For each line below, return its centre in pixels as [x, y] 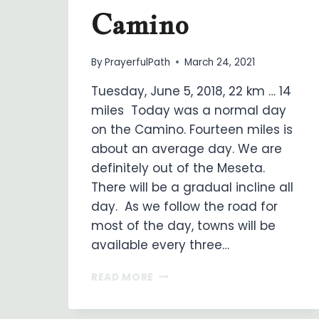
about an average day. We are [187, 148]
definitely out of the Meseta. [178, 168]
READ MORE [123, 277]
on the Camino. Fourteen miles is [192, 129]
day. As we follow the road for [184, 206]
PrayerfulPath [138, 62]
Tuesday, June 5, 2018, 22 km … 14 [191, 91]
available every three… [160, 245]
